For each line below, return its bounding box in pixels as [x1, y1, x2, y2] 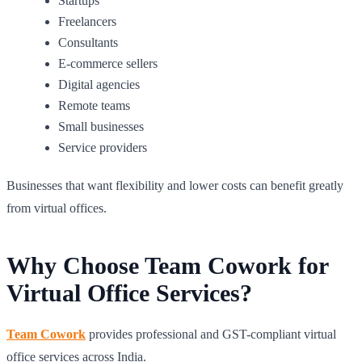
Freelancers [58, 14, 116, 28]
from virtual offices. [6, 200, 107, 215]
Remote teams [58, 98, 130, 112]
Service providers [58, 140, 147, 154]
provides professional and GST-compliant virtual [86, 326, 336, 341]
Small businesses [58, 119, 144, 133]
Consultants [58, 35, 118, 49]
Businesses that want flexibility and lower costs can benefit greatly [6, 178, 343, 192]
